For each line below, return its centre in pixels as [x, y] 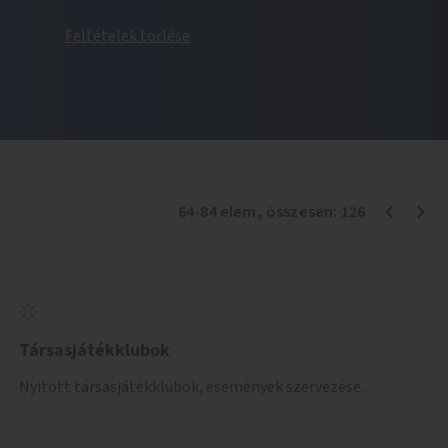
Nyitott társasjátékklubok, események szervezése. [191, 386]
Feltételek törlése [127, 35]
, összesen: [298, 211]
